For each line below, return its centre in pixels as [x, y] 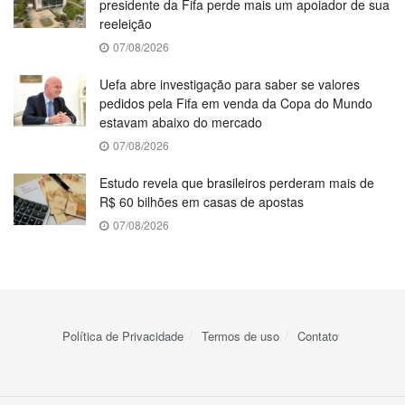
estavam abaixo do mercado [181, 122]
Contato [317, 335]
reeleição [126, 23]
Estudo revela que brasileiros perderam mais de [237, 182]
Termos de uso [240, 335]
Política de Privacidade [122, 335]
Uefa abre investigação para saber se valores [230, 84]
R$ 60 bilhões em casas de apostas [202, 201]
